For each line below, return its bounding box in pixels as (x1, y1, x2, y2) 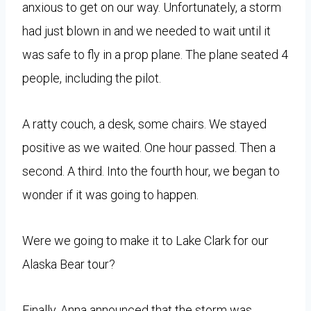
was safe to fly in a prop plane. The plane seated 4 (22, 47, 288, 62)
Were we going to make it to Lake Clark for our (22, 233, 269, 248)
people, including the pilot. (22, 70, 161, 85)
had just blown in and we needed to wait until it (22, 23, 271, 38)
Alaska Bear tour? (22, 256, 115, 271)
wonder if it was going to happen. (22, 187, 199, 202)
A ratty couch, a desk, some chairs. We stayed (22, 116, 267, 131)
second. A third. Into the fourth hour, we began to (22, 163, 280, 178)
